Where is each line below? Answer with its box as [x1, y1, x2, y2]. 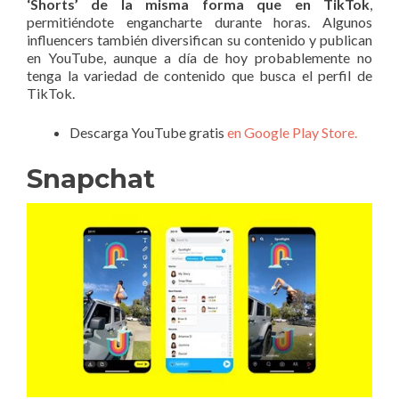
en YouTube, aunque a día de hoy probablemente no [27, 49, 372, 67]
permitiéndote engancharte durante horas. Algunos [27, 13, 372, 31]
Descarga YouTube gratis [69, 124, 227, 142]
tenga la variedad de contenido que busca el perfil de [27, 67, 372, 85]
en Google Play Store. [227, 124, 357, 142]
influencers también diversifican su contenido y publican [27, 31, 372, 49]
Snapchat [27, 163, 155, 195]
